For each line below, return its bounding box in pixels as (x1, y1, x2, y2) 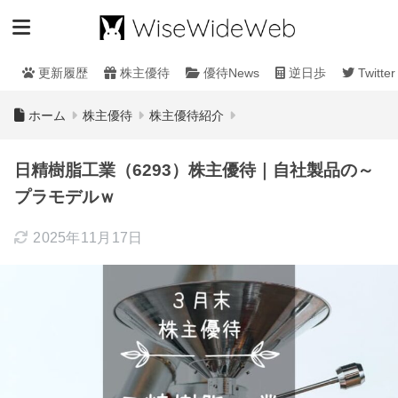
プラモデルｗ (14, 187, 115, 206)
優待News (203, 66, 259, 80)
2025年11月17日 (33, 230, 143, 245)
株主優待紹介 (149, 108, 224, 123)
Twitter (354, 66, 395, 80)
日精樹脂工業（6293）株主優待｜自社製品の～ (14, 161, 374, 179)
